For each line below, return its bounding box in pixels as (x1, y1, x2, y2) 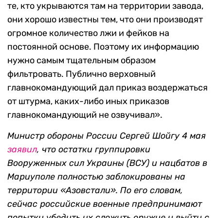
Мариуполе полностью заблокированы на (7, 171, 185, 182)
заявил (7, 144, 37, 155)
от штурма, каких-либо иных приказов (7, 96, 169, 107)
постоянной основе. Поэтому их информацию (7, 41, 199, 53)
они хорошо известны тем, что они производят (7, 14, 203, 25)
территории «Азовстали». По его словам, (7, 185, 183, 196)
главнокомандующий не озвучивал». (7, 109, 163, 121)
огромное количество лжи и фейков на (7, 28, 169, 39)
